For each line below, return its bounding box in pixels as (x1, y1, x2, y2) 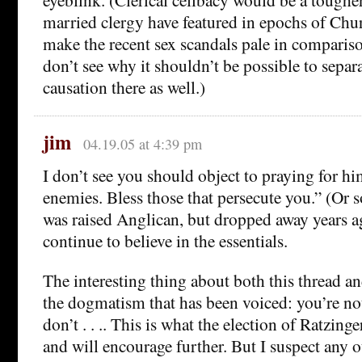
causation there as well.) (43, 75, 205, 99)
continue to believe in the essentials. (43, 229, 288, 253)
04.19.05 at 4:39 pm (82, 134, 202, 154)
